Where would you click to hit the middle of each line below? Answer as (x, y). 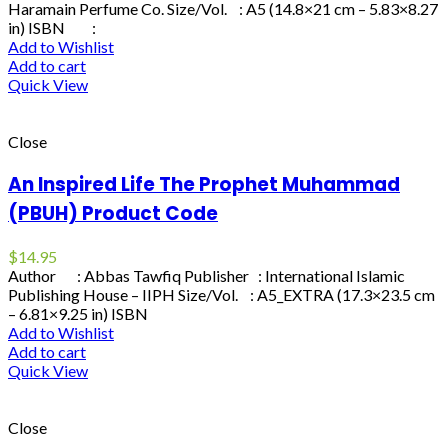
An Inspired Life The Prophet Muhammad (204, 185)
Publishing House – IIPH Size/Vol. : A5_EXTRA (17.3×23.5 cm (221, 294)
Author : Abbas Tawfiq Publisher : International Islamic (206, 275)
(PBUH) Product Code (113, 214)
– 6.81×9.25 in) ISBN (78, 313)
